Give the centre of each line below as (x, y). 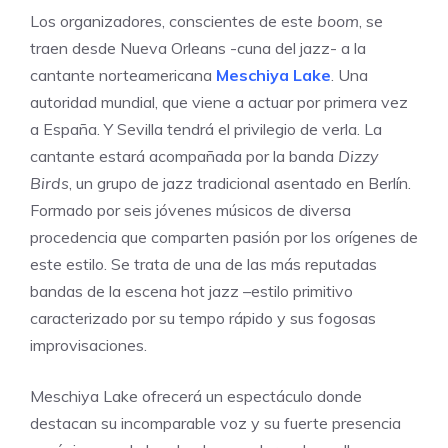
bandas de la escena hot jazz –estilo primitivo (191, 291)
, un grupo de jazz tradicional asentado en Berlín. (240, 183)
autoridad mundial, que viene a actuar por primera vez (219, 102)
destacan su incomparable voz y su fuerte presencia (215, 423)
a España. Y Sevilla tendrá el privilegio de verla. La (206, 129)
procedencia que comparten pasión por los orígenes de (224, 237)
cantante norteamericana (123, 75)
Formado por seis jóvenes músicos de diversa (190, 210)
